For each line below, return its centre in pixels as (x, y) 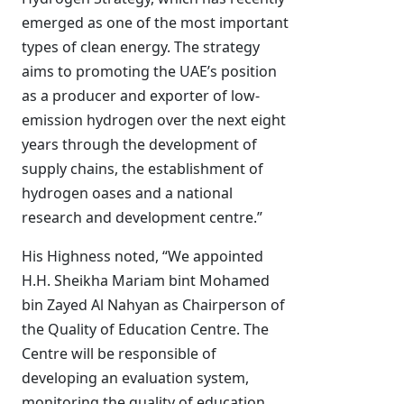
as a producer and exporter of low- (141, 96)
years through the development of (139, 144)
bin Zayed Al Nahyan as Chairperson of (153, 305)
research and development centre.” (142, 217)
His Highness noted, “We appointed (142, 256)
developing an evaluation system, (135, 378)
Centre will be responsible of (119, 353)
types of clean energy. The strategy (141, 47)
